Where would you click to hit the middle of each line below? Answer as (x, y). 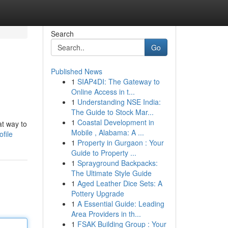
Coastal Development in (116, 122)
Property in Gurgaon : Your (120, 142)
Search (62, 34)
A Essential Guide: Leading (121, 204)
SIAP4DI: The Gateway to (118, 81)
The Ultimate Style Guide (111, 173)
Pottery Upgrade (97, 193)
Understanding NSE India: (119, 102)
